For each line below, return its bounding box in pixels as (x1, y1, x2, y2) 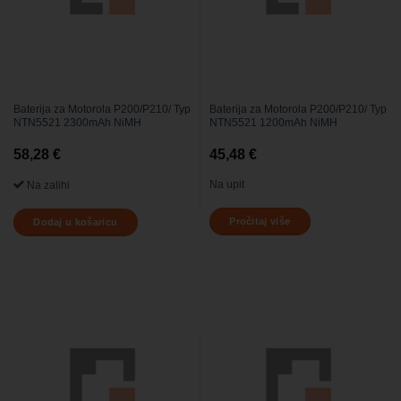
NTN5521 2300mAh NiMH (13, 116, 141, 130)
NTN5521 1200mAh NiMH (209, 116, 337, 130)
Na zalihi (23, 179, 70, 192)
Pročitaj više (229, 216, 291, 227)
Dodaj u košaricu (33, 217, 118, 228)
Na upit (209, 178, 244, 191)
